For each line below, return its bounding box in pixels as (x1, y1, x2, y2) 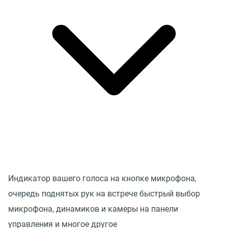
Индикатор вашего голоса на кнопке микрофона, (8, 173, 196, 183)
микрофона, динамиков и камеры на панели (8, 204, 178, 214)
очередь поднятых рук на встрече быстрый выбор (8, 188, 200, 198)
